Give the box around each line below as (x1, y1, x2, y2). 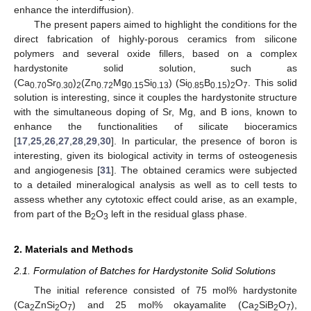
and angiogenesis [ (14, 164, 101, 176)
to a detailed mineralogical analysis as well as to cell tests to (14, 178, 297, 190)
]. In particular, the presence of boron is (111, 135, 297, 146)
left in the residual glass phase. (108, 208, 247, 219)
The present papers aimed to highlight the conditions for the (33, 18, 297, 30)
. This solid (248, 76, 298, 88)
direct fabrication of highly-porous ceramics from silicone (14, 33, 297, 44)
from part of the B (14, 208, 91, 219)
